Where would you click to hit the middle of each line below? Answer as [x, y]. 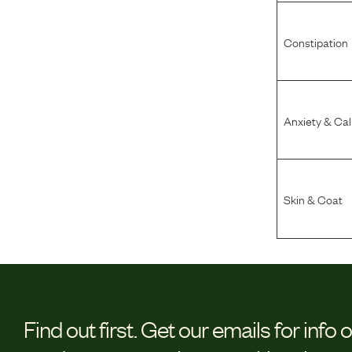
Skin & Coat [313, 199]
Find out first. [80, 328]
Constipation [316, 41]
